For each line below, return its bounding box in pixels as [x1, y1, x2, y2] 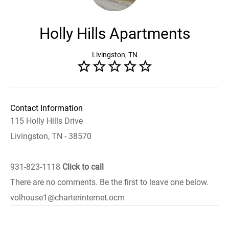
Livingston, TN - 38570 [10, 131, 91, 141]
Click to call [62, 162, 104, 172]
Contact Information [10, 103, 83, 113]
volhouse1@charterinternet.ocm [10, 193, 125, 202]
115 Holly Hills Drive [10, 116, 83, 126]
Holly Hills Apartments [39, 25, 190, 42]
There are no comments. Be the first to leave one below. [10, 177, 209, 187]
